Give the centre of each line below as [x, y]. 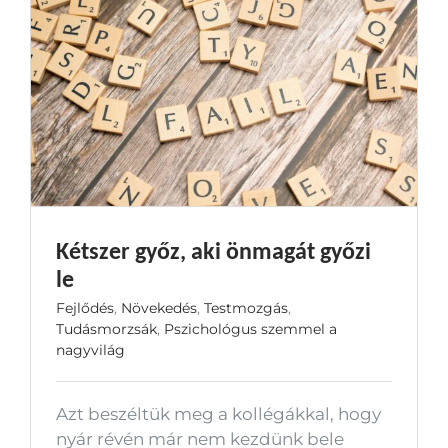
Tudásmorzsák [106, 328]
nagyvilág [90, 349]
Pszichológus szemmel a [250, 328]
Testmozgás [246, 307]
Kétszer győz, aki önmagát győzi [213, 250]
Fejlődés [85, 307]
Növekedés [159, 307]
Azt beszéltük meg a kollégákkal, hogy [218, 413]
